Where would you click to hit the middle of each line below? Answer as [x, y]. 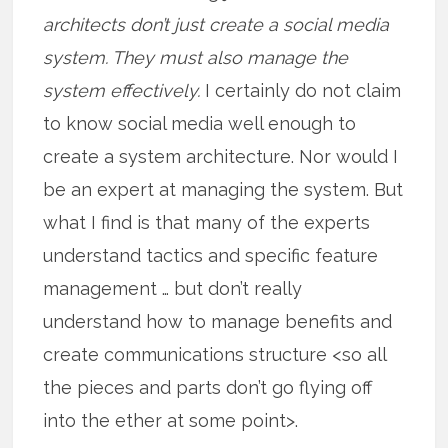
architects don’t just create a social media [216, 24]
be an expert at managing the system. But [223, 189]
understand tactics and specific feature [211, 255]
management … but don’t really [173, 288]
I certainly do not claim [303, 90]
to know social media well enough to [200, 123]
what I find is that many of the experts [207, 222]
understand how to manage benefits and [218, 321]
